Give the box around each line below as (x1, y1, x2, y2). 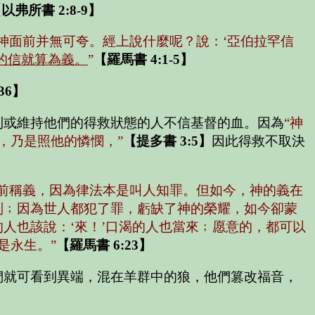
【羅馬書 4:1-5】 (94, 52, 193, 67)
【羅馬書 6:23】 (56, 238, 152, 253)
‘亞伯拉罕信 (223, 34, 294, 49)
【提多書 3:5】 (123, 133, 212, 148)
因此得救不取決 (212, 133, 305, 148)
